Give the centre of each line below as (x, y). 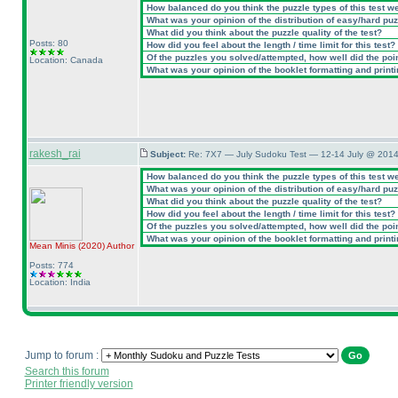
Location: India (60, 282)
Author (119, 246)
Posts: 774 (51, 265)
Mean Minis (53, 246)
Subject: (169, 154)
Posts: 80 (48, 43)
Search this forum (67, 371)
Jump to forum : (63, 355)
